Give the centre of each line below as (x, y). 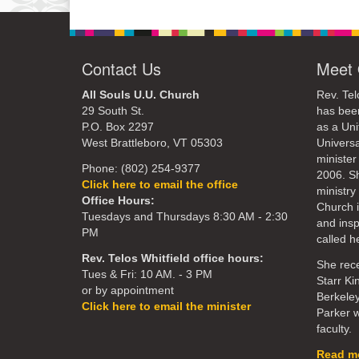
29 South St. (113, 111)
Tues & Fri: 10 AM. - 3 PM (147, 274)
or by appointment (128, 290)
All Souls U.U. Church (141, 95)
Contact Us (121, 69)
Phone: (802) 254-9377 (141, 169)
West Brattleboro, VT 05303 (152, 143)
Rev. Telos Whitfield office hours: (173, 258)
